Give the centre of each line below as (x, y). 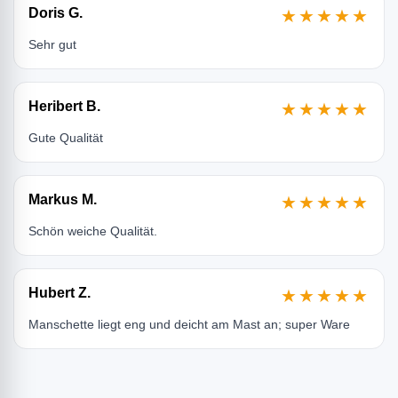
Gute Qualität (66, 138)
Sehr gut (52, 45)
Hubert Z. (60, 293)
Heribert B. (64, 107)
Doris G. (56, 13)
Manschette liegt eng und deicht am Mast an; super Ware (189, 325)
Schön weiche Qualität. (93, 231)
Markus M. (63, 200)
